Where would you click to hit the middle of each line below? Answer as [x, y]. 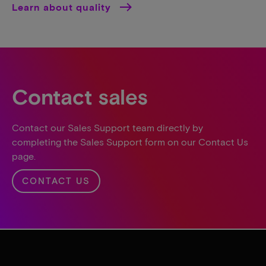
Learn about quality [63, 7]
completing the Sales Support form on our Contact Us [130, 142]
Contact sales [80, 96]
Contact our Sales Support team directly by [107, 127]
